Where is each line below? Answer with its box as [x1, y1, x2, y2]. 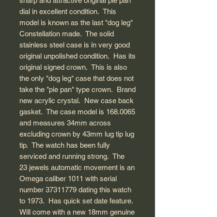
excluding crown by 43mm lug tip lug [19, 130, 134, 139]
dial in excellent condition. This [19, 7, 116, 16]
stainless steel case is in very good [19, 41, 130, 49]
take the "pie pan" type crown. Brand [19, 85, 136, 94]
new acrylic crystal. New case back [19, 96, 134, 105]
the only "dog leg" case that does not [19, 74, 134, 83]
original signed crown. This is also [19, 63, 127, 72]
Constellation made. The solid [19, 30, 114, 38]
